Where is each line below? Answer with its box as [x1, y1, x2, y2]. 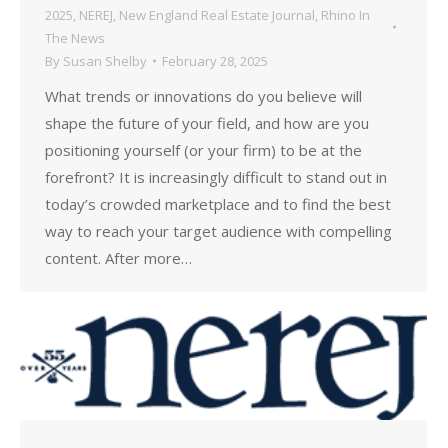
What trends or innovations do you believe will [45, 85, 362, 106]
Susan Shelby [63, 51, 147, 70]
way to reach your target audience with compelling [45, 220, 392, 241]
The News [45, 28, 105, 47]
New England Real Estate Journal [119, 5, 315, 24]
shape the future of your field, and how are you [45, 112, 369, 133]
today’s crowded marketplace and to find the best [45, 193, 391, 214]
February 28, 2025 [162, 51, 268, 70]
